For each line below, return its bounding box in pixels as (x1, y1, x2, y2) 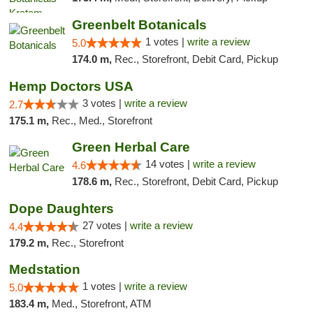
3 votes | (82, 97, 124, 109)
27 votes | (82, 219, 130, 231)
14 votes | (145, 158, 193, 170)
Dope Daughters (9, 201, 114, 216)
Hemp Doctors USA (9, 79, 133, 94)
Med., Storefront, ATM (52, 298, 152, 310)
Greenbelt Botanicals (71, 17, 207, 32)
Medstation (9, 262, 80, 277)
